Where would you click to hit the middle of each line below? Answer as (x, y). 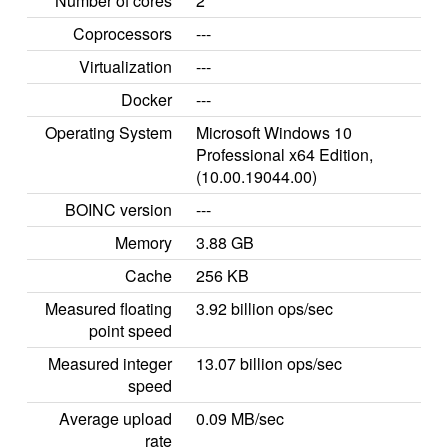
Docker (146, 99)
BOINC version (118, 209)
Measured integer (110, 363)
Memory (143, 242)
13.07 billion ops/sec (269, 363)
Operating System (108, 132)
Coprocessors (122, 33)
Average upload (115, 418)
